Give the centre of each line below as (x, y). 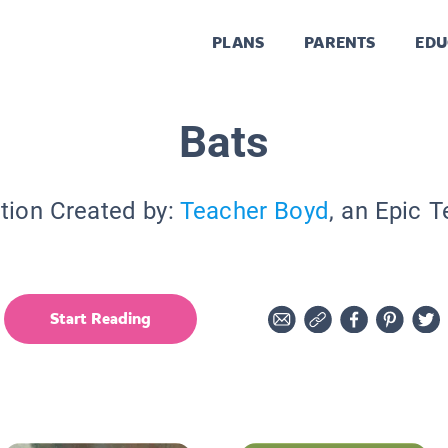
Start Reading (100, 318)
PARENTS (340, 43)
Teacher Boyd (254, 210)
